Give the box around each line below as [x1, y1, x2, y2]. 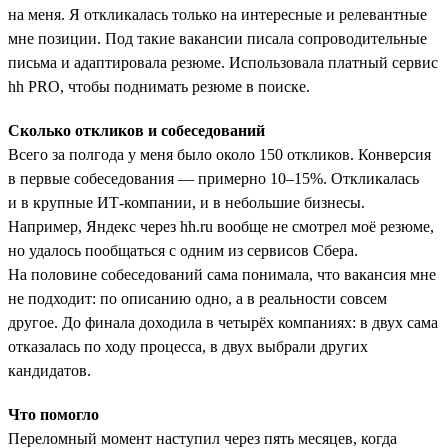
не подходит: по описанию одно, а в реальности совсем [8, 289, 387, 307]
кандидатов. [8, 361, 91, 379]
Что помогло [8, 405, 99, 423]
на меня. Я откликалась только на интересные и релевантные [8, 5, 427, 23]
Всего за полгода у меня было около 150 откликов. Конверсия [8, 145, 431, 163]
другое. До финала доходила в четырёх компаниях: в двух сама [8, 313, 438, 331]
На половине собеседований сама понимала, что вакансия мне [8, 265, 436, 283]
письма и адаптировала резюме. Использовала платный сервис [8, 53, 438, 71]
